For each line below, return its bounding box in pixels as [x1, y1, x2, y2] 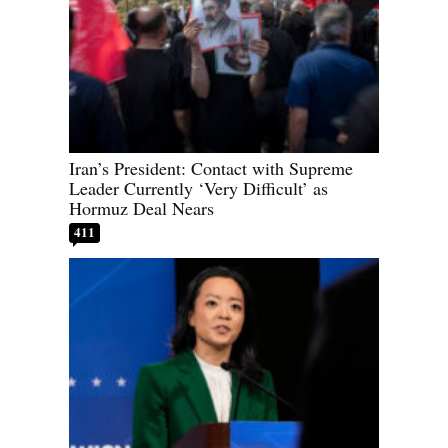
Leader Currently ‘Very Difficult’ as [69, 176, 328, 201]
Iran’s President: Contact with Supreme [69, 156, 353, 181]
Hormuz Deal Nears [69, 196, 214, 221]
